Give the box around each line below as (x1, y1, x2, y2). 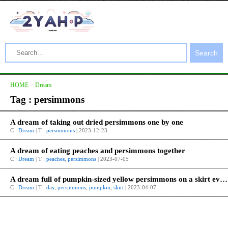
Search (195, 48, 218, 57)
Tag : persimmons (10, 94, 84, 105)
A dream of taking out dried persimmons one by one (10, 118, 183, 126)
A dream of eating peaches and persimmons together (10, 147, 185, 155)
